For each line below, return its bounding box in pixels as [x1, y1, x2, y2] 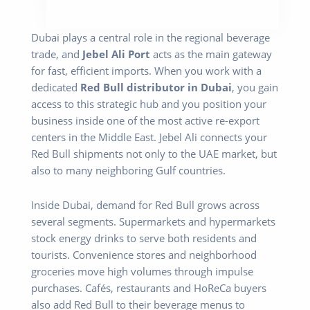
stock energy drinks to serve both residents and [31, 230, 257, 245]
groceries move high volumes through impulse [31, 264, 253, 278]
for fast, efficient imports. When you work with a [31, 64, 262, 78]
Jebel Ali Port [82, 47, 150, 62]
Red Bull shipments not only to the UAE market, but [31, 147, 277, 161]
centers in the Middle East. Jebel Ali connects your [31, 130, 267, 145]
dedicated [31, 80, 80, 95]
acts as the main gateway [150, 47, 272, 62]
